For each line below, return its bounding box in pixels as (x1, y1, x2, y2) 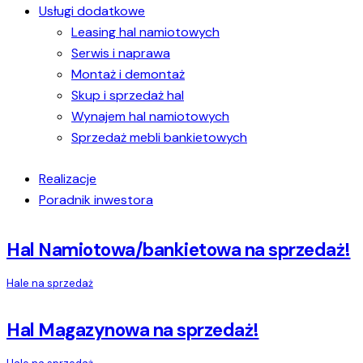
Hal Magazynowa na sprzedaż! (6, 318, 259, 343)
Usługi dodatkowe (39, 2, 145, 19)
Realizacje (39, 169, 96, 187)
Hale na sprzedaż (6, 276, 93, 290)
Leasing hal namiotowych (71, 23, 220, 41)
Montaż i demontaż (71, 65, 185, 83)
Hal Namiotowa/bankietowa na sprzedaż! (6, 237, 351, 262)
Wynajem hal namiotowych (71, 107, 229, 125)
